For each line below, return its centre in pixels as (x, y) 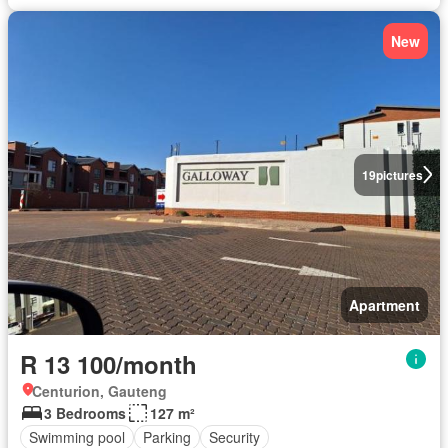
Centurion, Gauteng (99, 390)
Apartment (384, 304)
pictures (399, 174)
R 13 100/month (108, 363)
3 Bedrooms (85, 412)
